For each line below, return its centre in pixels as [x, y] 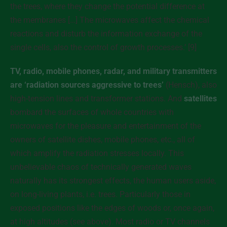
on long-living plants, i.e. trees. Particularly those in [100, 194]
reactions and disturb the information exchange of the [106, 34]
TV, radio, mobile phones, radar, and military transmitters [113, 71]
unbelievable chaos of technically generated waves [101, 167]
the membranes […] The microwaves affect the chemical [110, 20]
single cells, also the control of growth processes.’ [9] [103, 47]
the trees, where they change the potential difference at [107, 6]
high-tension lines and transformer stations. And [97, 99]
